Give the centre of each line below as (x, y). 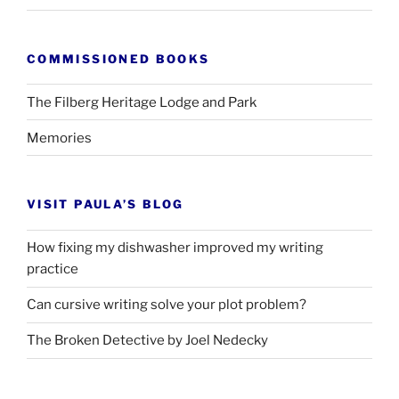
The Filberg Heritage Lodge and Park (142, 102)
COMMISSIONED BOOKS (118, 58)
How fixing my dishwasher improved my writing (175, 248)
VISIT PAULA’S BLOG (106, 204)
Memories (59, 138)
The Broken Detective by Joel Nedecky (147, 341)
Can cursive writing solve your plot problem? (167, 305)
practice (53, 269)
